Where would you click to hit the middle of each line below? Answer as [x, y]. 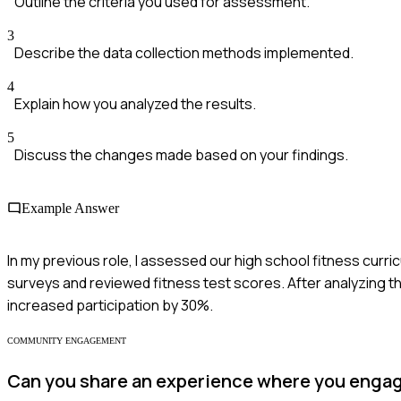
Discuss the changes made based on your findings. [181, 155]
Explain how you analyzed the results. [135, 104]
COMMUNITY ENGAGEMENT [67, 340]
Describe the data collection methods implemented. [184, 53]
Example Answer [70, 208]
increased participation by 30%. [110, 305]
